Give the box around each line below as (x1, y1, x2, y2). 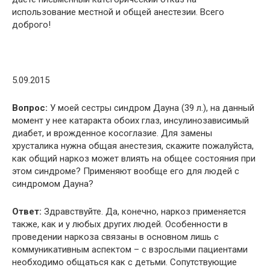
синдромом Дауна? (12, 178, 93, 189)
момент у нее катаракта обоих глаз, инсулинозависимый (12, 115, 249, 126)
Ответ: (12, 206, 42, 217)
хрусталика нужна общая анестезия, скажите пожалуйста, (12, 140, 254, 151)
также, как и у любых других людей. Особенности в (12, 218, 228, 230)
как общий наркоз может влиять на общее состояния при (12, 152, 256, 164)
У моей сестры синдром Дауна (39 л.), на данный (48, 102, 254, 113)
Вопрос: (12, 102, 48, 113)
